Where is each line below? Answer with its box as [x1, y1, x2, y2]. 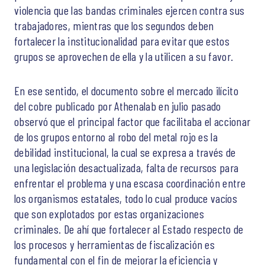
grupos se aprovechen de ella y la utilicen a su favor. [14, 49, 234, 64]
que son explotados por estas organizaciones [14, 206, 204, 221]
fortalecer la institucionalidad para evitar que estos [14, 34, 230, 49]
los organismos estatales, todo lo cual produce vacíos [14, 191, 237, 206]
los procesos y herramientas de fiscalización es [14, 237, 215, 252]
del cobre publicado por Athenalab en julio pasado [14, 99, 221, 114]
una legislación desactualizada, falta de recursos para [14, 160, 239, 175]
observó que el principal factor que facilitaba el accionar [14, 114, 251, 129]
